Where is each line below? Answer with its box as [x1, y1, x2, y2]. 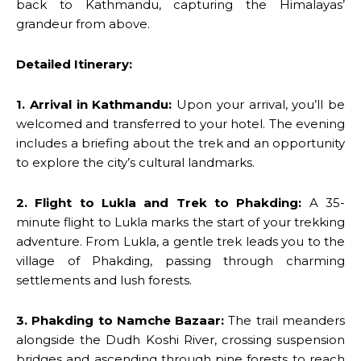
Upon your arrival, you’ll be [172, 97, 345, 113]
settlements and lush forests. [16, 272, 192, 288]
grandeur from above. [16, 16, 150, 32]
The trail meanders [224, 313, 346, 329]
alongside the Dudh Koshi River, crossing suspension [16, 332, 345, 348]
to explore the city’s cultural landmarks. [16, 155, 255, 171]
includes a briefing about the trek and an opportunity [16, 135, 345, 151]
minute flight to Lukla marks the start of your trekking [16, 214, 345, 230]
